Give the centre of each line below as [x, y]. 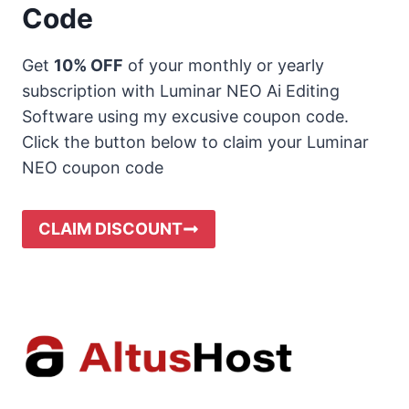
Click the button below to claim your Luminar [195, 142]
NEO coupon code [93, 167]
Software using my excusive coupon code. [185, 116]
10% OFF [89, 65]
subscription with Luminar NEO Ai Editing [181, 90]
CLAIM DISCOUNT [110, 228]
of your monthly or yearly [224, 65]
